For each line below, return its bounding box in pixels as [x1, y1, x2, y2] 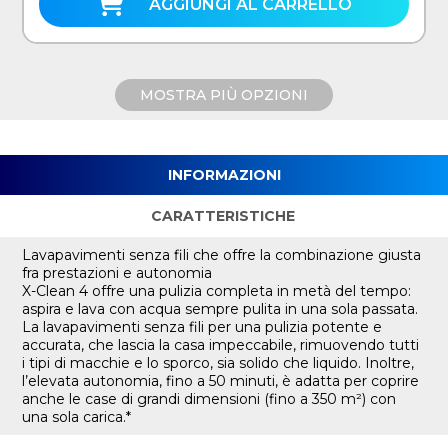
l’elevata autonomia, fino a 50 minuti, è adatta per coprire [22, 372, 420, 391]
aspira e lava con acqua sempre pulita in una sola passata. [22, 300, 419, 319]
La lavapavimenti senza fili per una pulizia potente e [22, 318, 383, 337]
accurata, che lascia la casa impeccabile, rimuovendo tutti [22, 336, 420, 355]
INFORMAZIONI [167, 166, 281, 185]
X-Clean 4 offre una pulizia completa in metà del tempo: [22, 282, 412, 301]
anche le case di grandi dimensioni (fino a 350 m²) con [22, 390, 397, 409]
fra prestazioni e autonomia [22, 264, 213, 283]
